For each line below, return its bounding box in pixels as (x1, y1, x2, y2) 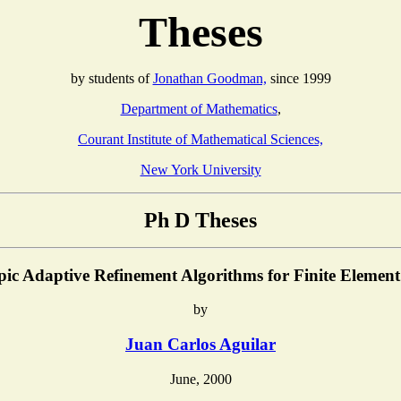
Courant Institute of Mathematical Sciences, (78, 132, 323, 147)
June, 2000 (169, 371, 232, 387)
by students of (70, 71, 153, 86)
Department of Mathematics (120, 101, 277, 116)
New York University (140, 162, 261, 177)
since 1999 (266, 71, 331, 86)
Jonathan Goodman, (152, 71, 267, 86)
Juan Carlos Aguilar (125, 335, 276, 354)
